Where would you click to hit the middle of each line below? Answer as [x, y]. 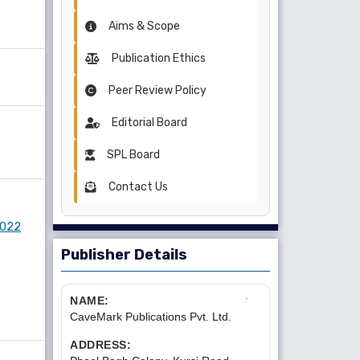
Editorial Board [148, 123]
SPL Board [132, 155]
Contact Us [137, 187]
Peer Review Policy [156, 91]
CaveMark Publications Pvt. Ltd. [151, 317]
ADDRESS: [100, 345]
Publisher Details [124, 255]
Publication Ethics [157, 59]
